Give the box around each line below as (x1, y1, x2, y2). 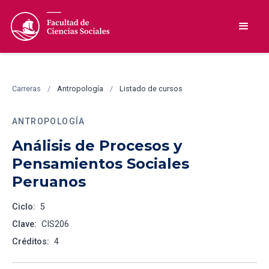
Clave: (12, 219, 37, 229)
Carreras (12, 84, 41, 93)
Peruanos (12, 173, 86, 190)
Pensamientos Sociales (12, 155, 189, 172)
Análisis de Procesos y (12, 137, 182, 154)
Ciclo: (12, 202, 35, 212)
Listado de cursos (119, 84, 183, 93)
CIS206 (41, 219, 69, 229)
